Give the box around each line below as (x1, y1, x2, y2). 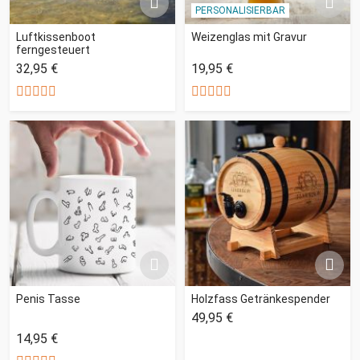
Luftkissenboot (16, 30, 96, 43)
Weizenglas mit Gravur (191, 30, 307, 43)
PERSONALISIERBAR (194, 4, 285, 16)
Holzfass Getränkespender (191, 292, 330, 305)
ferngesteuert (16, 43, 90, 56)
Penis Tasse (16, 292, 80, 305)
